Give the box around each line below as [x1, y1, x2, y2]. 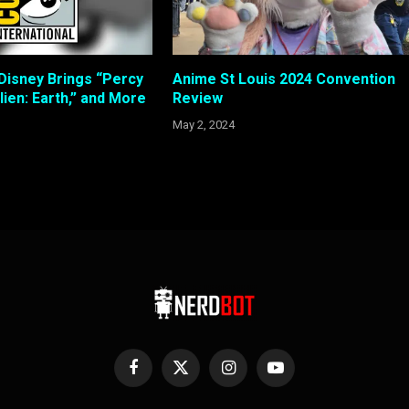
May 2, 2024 [172, 118, 235, 132]
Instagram [226, 368, 280, 383]
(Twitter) [179, 385, 224, 400]
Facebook [131, 368, 186, 383]
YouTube [274, 368, 320, 383]
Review [172, 89, 223, 108]
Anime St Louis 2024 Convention [172, 70, 395, 89]
